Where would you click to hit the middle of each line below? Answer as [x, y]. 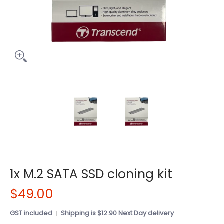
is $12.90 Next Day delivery [132, 213]
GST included [31, 213]
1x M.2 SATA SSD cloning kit [91, 174]
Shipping [75, 213]
